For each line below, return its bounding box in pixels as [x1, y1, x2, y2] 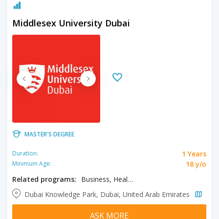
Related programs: [12, 174, 76, 184]
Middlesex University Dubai [12, 17, 130, 29]
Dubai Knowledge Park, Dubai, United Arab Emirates [24, 189, 192, 199]
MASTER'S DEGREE [24, 130, 74, 138]
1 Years [182, 149, 206, 158]
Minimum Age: [12, 159, 51, 168]
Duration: [12, 149, 38, 157]
